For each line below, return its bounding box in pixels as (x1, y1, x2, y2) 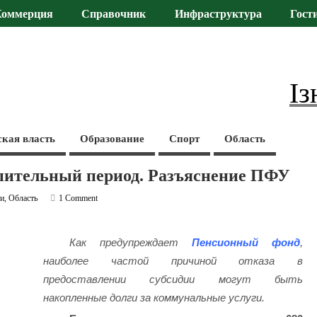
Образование (80, 132, 145, 144)
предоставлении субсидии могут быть (42, 273, 304, 286)
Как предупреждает (69, 236, 192, 249)
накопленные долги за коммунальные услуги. (42, 292, 267, 304)
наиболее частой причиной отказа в (42, 255, 304, 267)
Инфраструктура (174, 8, 262, 21)
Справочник (81, 8, 146, 21)
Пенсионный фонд (192, 236, 301, 249)
